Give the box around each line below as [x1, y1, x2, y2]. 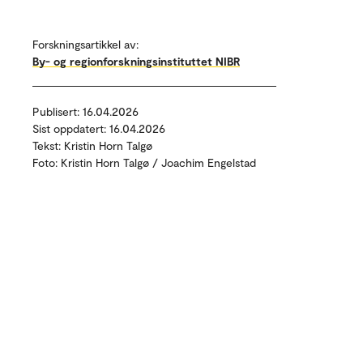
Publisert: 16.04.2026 [32, 105, 139, 118]
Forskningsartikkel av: [32, 37, 139, 51]
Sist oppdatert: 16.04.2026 [32, 122, 165, 135]
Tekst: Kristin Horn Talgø [32, 139, 152, 152]
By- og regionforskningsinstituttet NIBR [32, 54, 240, 68]
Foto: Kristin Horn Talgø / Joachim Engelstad [32, 156, 256, 169]
